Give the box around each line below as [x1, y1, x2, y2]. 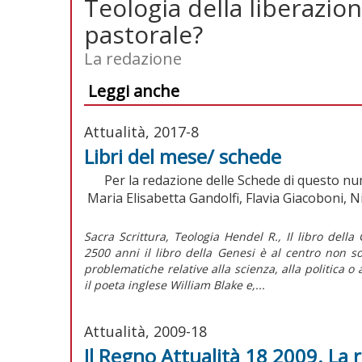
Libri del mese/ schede [84, 142, 281, 170]
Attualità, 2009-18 [84, 321, 207, 341]
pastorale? [84, 17, 203, 51]
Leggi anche [88, 79, 179, 102]
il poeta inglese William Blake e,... [84, 276, 265, 293]
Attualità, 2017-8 [84, 121, 199, 141]
